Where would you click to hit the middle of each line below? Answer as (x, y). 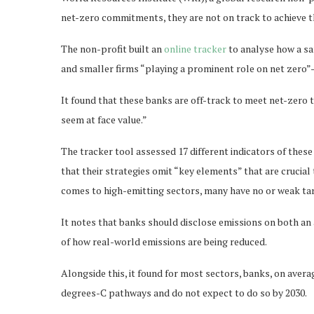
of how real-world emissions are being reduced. (164, 241)
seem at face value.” (104, 119)
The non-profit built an (112, 48)
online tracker (196, 48)
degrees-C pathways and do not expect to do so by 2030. (184, 292)
